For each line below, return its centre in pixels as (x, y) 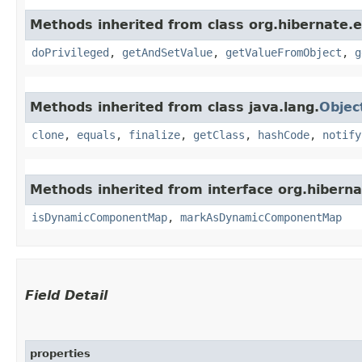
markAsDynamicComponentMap (261, 217)
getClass (219, 135)
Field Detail (66, 295)
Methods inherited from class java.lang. (175, 107)
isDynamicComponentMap (99, 217)
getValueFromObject (284, 52)
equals (96, 135)
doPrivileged (70, 52)
